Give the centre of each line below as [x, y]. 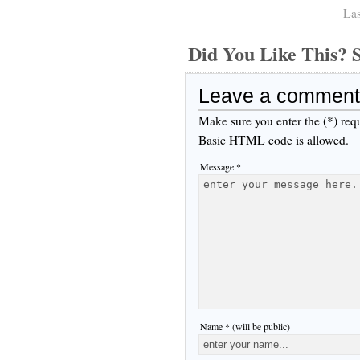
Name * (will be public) [245, 326]
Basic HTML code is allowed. [274, 139]
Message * [221, 166]
